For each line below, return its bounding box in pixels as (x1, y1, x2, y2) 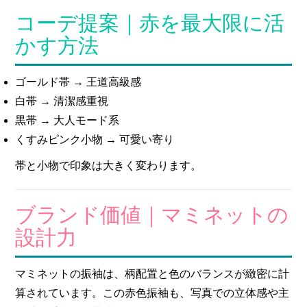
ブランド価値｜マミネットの (15, 204, 289, 227)
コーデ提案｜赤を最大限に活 (15, 12, 285, 35)
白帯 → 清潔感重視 (15, 95, 109, 108)
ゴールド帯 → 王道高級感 (15, 76, 142, 88)
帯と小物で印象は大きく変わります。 (15, 160, 202, 172)
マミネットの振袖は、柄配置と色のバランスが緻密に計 (15, 268, 290, 280)
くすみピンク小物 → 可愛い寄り (15, 134, 175, 146)
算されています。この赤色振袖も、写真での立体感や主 (15, 287, 290, 299)
